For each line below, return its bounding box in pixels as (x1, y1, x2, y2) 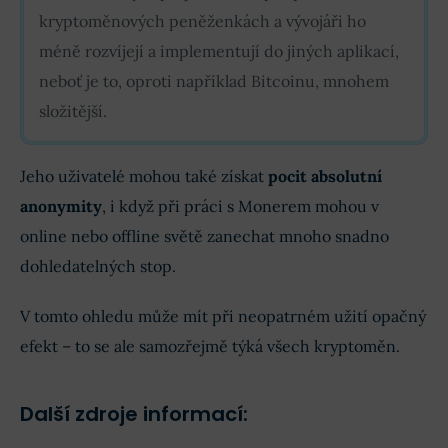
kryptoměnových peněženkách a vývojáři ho (39, 10, 366, 31)
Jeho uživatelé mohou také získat (20, 165, 264, 186)
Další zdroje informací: (20, 399, 248, 428)
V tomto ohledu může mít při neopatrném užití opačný (20, 305, 426, 326)
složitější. (39, 100, 107, 121)
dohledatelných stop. (20, 255, 176, 276)
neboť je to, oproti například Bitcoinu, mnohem (39, 70, 389, 91)
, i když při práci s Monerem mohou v (102, 195, 379, 216)
